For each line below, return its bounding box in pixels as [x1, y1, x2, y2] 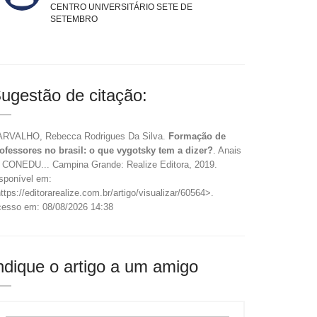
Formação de [168, 131, 226, 142]
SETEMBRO [50, 14, 98, 24]
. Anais [213, 145, 241, 156]
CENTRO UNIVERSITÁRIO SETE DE [50, 2, 192, 12]
